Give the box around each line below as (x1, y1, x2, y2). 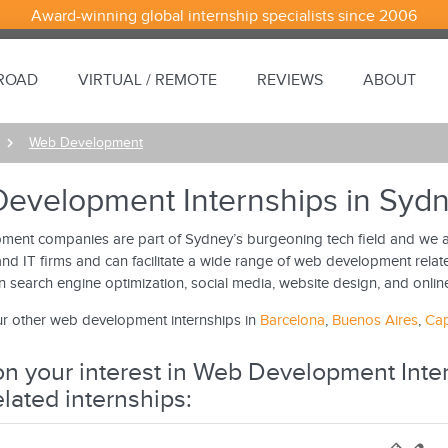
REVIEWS (257, 71, 324, 90)
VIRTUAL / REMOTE (78, 71, 218, 90)
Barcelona (259, 312, 325, 329)
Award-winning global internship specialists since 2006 (30, 7, 417, 26)
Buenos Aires (331, 312, 418, 329)
